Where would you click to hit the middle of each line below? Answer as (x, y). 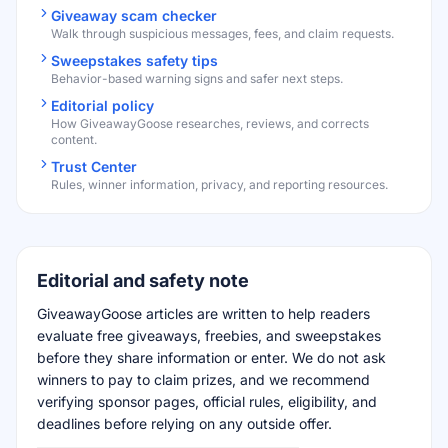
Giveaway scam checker (134, 15)
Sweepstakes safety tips (134, 60)
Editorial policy (102, 105)
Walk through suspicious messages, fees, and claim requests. (222, 33)
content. (73, 139)
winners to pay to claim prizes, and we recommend (203, 379)
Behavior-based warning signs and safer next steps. (197, 78)
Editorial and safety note (143, 280)
